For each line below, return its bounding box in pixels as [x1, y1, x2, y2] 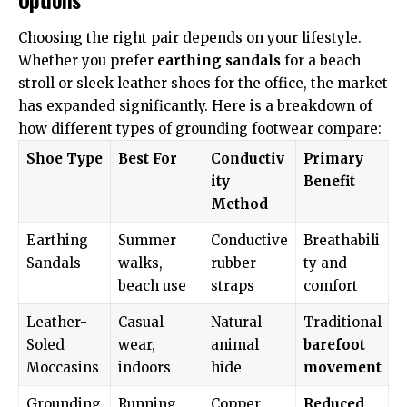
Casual [117, 313, 164, 331]
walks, [117, 253, 163, 272]
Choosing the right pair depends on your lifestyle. [18, 28, 362, 46]
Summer [117, 231, 176, 249]
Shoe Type [25, 149, 103, 167]
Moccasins [25, 358, 99, 376]
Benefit [303, 172, 355, 190]
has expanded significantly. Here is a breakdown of [18, 96, 372, 114]
